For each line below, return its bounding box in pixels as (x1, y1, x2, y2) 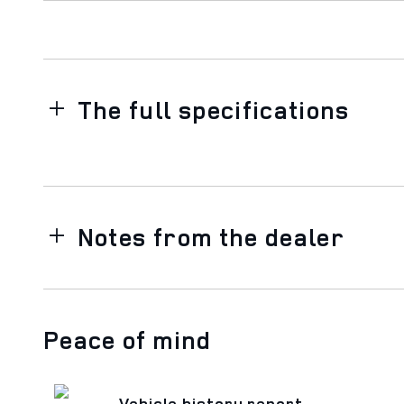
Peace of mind (43, 323, 212, 356)
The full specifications (77, 93, 350, 126)
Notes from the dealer (77, 220, 345, 253)
